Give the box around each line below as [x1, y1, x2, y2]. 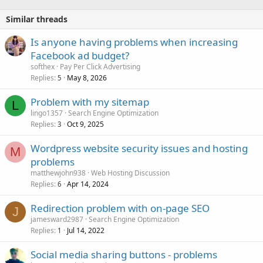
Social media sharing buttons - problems [31, 247, 217, 261]
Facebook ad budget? [31, 48, 129, 62]
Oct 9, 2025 [67, 119, 104, 129]
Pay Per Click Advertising [60, 61, 140, 72]
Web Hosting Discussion [91, 167, 170, 178]
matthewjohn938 [31, 167, 86, 178]
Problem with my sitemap [31, 95, 149, 109]
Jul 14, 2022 [67, 225, 104, 235]
